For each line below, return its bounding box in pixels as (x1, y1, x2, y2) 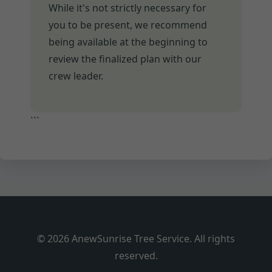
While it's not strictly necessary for (49, 1, 206, 15)
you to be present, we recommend (49, 18, 207, 32)
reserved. (114, 249, 158, 263)
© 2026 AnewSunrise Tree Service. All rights (37, 232, 235, 246)
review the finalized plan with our (49, 52, 202, 66)
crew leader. (49, 69, 103, 83)
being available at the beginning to (49, 35, 208, 49)
